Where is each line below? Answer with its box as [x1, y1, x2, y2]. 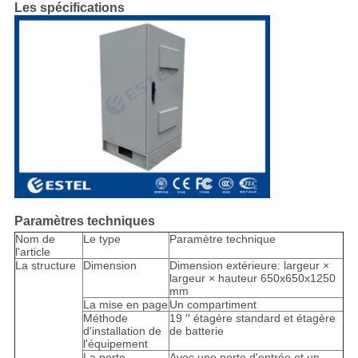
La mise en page [82, 298, 168, 312]
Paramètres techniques [14, 214, 155, 229]
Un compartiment [169, 298, 257, 312]
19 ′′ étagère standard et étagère [169, 312, 336, 325]
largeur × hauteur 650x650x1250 [169, 272, 336, 285]
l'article [14, 245, 50, 259]
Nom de [14, 233, 55, 246]
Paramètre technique [169, 233, 276, 246]
